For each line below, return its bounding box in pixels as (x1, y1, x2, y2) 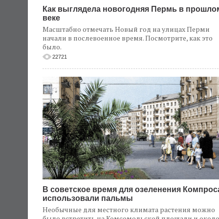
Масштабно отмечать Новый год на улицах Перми (43, 24, 210, 34)
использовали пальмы (43, 194, 133, 202)
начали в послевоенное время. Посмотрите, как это (43, 33, 213, 43)
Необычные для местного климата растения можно (43, 205, 215, 214)
